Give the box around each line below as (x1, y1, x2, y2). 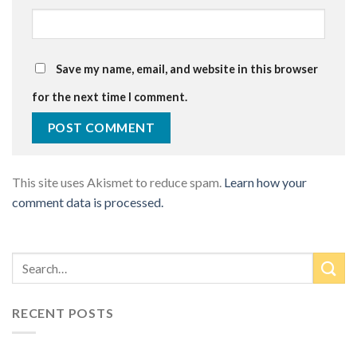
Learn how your (224, 175, 307, 190)
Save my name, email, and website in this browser (56, 61, 318, 76)
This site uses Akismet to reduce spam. (12, 175, 224, 190)
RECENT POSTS (12, 305, 114, 321)
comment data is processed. (12, 194, 163, 210)
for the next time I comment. (32, 89, 187, 104)
